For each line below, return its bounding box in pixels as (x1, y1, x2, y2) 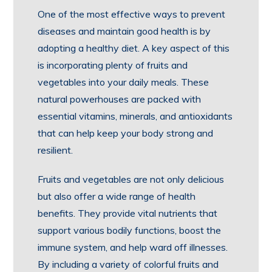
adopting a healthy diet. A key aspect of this (38, 42, 230, 54)
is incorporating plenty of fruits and (38, 59, 188, 71)
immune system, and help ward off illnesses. (38, 241, 228, 253)
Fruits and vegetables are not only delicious (38, 173, 225, 185)
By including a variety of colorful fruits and (38, 258, 219, 270)
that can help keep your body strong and (38, 127, 214, 139)
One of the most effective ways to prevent (38, 8, 226, 20)
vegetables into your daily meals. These (38, 76, 209, 88)
